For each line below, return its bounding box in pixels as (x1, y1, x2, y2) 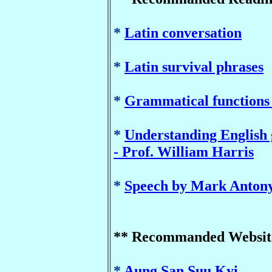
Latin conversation (124, 24, 242, 41)
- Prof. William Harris (114, 143, 254, 160)
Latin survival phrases (124, 58, 263, 75)
